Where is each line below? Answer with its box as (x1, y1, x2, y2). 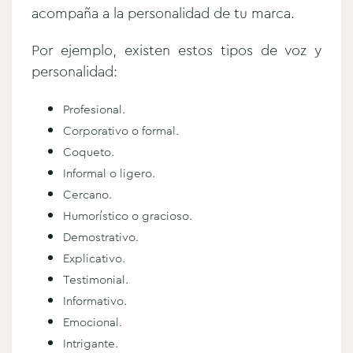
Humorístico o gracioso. (63, 206, 195, 225)
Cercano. (63, 185, 112, 203)
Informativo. (63, 292, 127, 310)
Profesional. (63, 100, 125, 118)
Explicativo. (63, 249, 125, 267)
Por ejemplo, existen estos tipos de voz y (32, 39, 321, 61)
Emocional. (63, 313, 122, 331)
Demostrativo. (63, 228, 139, 246)
